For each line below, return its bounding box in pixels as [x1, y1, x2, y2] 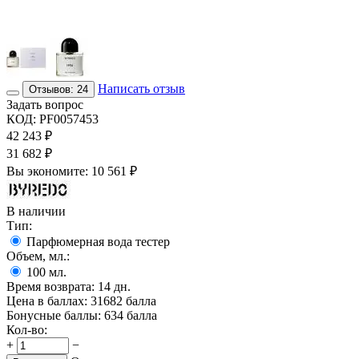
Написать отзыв [98, 81, 185, 95]
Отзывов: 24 [29, 83, 88, 95]
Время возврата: [6, 279, 95, 293]
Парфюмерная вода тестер [26, 234, 170, 248]
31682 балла [91, 293, 156, 308]
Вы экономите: [6, 163, 91, 178]
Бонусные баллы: [6, 308, 101, 322]
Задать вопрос [6, 97, 83, 111]
